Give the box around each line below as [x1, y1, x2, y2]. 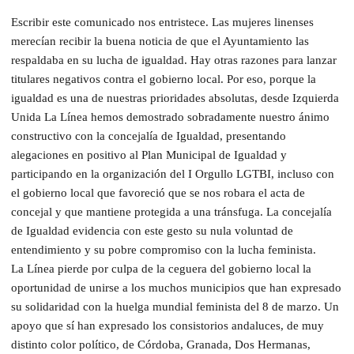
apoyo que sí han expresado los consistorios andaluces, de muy [11, 318, 324, 332]
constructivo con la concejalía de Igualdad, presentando [11, 129, 286, 142]
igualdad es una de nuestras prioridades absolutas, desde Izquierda [11, 91, 339, 104]
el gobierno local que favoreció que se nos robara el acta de [11, 186, 305, 199]
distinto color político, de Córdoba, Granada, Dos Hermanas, [11, 337, 311, 351]
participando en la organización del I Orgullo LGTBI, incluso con [11, 167, 334, 180]
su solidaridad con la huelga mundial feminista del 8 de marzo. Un [11, 299, 339, 313]
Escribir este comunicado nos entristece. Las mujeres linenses [11, 15, 314, 28]
